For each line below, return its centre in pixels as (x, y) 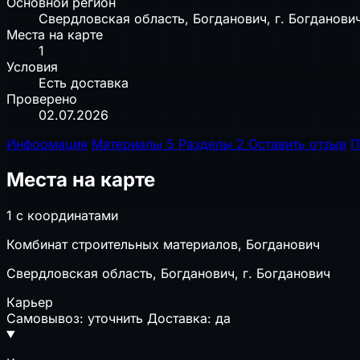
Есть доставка (84, 82)
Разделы (205, 143)
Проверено (42, 98)
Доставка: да (189, 318)
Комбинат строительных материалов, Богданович (163, 244)
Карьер (30, 302)
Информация (47, 143)
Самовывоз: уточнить (75, 318)
